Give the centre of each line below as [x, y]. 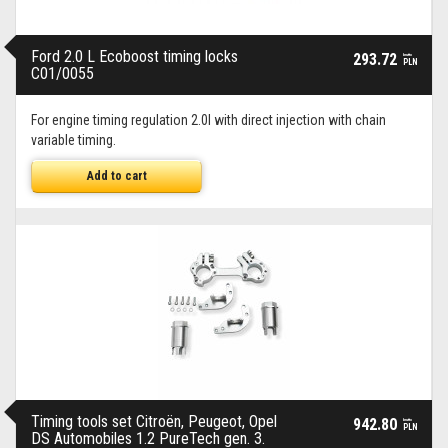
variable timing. [73, 140]
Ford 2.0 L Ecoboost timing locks [134, 56]
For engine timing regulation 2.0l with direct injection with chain [208, 120]
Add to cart [116, 176]
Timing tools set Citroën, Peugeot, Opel [154, 421]
